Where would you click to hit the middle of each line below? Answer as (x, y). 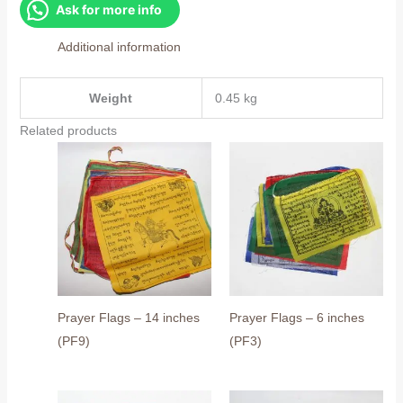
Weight (111, 98)
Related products (68, 130)
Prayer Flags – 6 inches (297, 318)
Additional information (119, 46)
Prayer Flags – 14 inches (128, 318)
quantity (41, 47)
